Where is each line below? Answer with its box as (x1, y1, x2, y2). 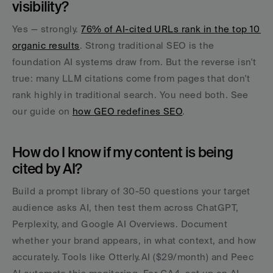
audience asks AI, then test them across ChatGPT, (12, 202, 239, 213)
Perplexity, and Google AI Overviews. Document (12, 218, 228, 229)
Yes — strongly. (12, 23, 82, 34)
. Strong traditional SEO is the (79, 40, 214, 51)
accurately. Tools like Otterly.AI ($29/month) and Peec (12, 251, 254, 262)
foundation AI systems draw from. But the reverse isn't (12, 56, 257, 67)
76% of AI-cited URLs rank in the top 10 (81, 23, 260, 34)
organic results (12, 40, 80, 51)
